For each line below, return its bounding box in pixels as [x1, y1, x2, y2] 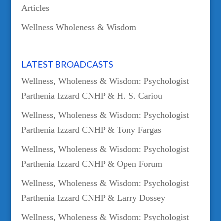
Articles [21, 3, 49, 13]
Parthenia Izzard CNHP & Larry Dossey [21, 192, 165, 203]
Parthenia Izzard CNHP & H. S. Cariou [21, 90, 162, 101]
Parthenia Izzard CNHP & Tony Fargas [21, 124, 161, 135]
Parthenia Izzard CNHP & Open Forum [21, 158, 162, 169]
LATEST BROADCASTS [21, 58, 113, 70]
